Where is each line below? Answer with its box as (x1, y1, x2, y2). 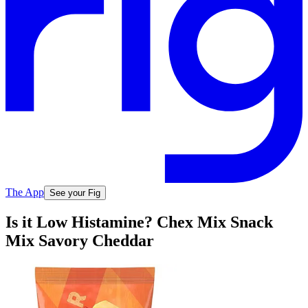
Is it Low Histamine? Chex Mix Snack (5, 213, 273, 232)
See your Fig (49, 187, 100, 198)
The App (5, 186, 44, 198)
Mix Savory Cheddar (5, 232, 154, 250)
